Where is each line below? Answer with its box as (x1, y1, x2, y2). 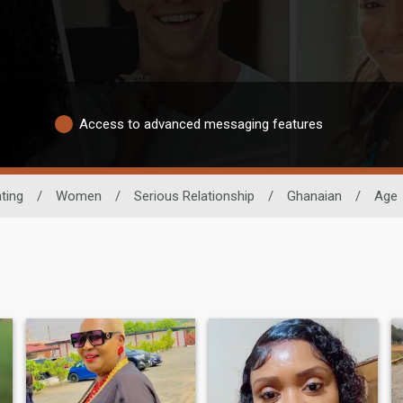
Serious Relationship (133, 187, 255, 204)
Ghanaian (286, 187, 342, 204)
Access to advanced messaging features (79, 116, 323, 132)
